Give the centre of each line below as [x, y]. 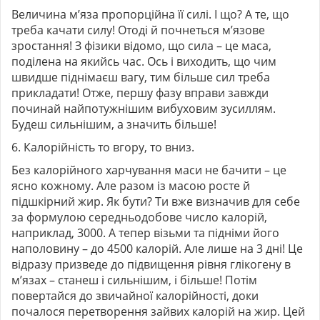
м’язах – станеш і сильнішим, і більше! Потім [134, 280]
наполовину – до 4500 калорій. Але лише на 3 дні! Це [157, 248]
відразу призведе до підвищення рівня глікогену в [151, 264]
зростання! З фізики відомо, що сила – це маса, [141, 45]
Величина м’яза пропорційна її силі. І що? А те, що [150, 14]
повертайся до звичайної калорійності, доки [135, 295]
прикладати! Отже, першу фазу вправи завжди [140, 92]
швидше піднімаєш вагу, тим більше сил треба [141, 77]
